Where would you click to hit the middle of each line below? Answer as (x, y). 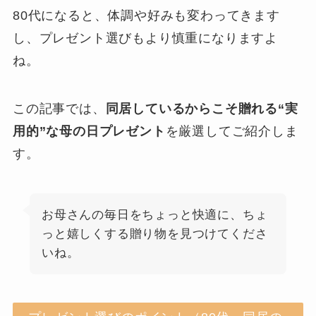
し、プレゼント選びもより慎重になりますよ (145, 38)
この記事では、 (59, 109)
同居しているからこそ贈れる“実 (202, 109)
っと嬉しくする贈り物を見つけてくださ (154, 233)
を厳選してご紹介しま (232, 132)
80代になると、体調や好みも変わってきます (146, 16)
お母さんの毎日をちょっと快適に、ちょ (154, 214)
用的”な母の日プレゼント (89, 132)
